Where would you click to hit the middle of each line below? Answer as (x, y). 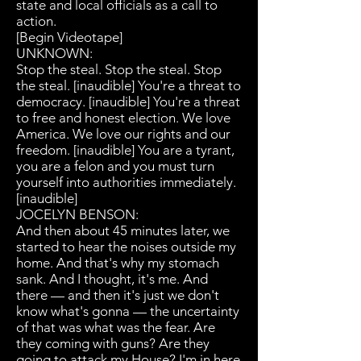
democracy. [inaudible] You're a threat (128, 102)
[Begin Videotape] (69, 37)
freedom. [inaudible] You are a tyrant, (125, 150)
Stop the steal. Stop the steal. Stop (119, 69)
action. (36, 21)
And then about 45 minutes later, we (123, 230)
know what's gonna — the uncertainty (128, 311)
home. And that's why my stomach (118, 263)
